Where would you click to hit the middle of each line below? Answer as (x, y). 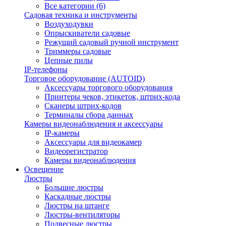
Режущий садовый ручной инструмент (111, 42)
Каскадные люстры (78, 196)
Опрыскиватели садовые (87, 33)
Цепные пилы (69, 60)
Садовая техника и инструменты (81, 15)
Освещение (44, 169)
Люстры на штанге (77, 206)
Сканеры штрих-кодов (83, 106)
